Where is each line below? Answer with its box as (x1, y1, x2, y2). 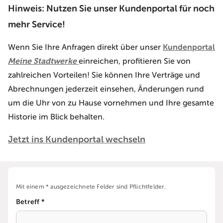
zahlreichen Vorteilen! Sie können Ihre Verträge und (8, 71, 200, 80)
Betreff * (16, 198, 44, 206)
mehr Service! (8, 19, 65, 29)
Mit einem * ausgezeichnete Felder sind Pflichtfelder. (16, 183, 166, 191)
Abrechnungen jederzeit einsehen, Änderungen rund (8, 85, 204, 94)
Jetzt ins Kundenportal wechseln (8, 134, 145, 144)
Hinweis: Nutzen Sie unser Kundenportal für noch (8, 3, 215, 13)
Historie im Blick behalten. (8, 112, 107, 121)
